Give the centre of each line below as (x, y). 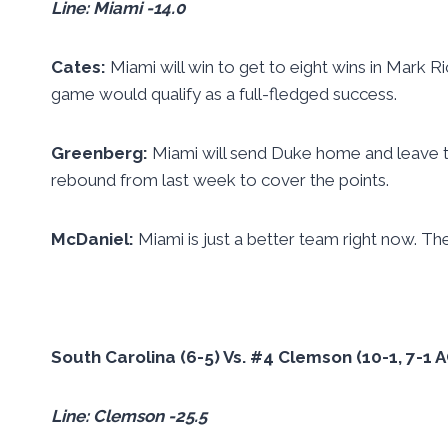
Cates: (80, 66)
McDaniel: (94, 238)
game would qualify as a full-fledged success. (224, 93)
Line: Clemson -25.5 (129, 415)
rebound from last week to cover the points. (220, 179)
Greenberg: (101, 152)
